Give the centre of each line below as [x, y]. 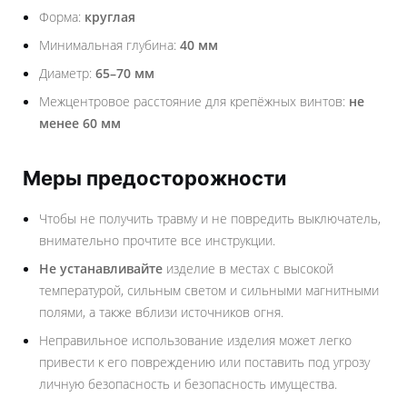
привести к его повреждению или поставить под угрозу [204, 362]
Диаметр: [67, 73]
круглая [110, 17]
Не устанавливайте [101, 268]
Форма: [62, 17]
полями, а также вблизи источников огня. [161, 312]
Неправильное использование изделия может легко [195, 340]
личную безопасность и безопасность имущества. [188, 384]
